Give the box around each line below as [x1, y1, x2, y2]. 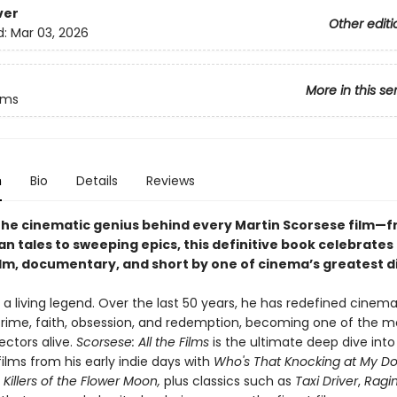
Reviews [145, 172, 195, 190]
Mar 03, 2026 [10, 24, 89, 43]
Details [75, 172, 118, 190]
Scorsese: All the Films [75, 333, 213, 351]
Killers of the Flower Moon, [3, 372, 160, 390]
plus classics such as [160, 372, 295, 390]
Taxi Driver [294, 372, 358, 390]
